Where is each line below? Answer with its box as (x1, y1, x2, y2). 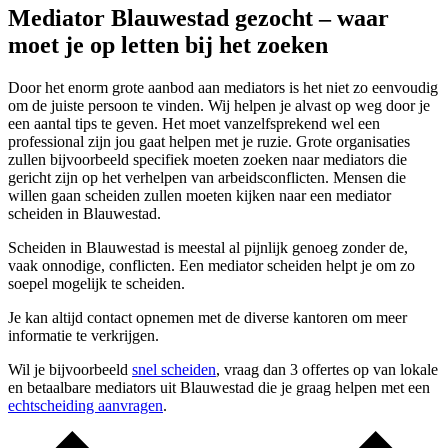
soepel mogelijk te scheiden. (8, 275, 185, 293)
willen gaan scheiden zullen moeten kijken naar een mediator (8, 187, 391, 205)
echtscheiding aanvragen (8, 397, 163, 415)
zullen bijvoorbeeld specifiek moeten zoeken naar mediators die (8, 151, 407, 169)
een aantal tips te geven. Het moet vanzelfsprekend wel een (8, 115, 380, 133)
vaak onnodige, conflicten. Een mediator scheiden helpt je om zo (8, 257, 415, 275)
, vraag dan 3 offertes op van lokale (216, 361, 438, 379)
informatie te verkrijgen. (8, 327, 159, 345)
